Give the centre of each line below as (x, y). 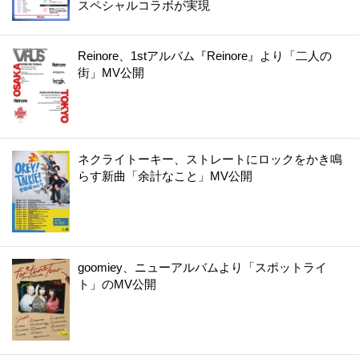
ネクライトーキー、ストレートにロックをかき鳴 (210, 159)
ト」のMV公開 (117, 284)
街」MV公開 (111, 73)
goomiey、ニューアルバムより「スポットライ (202, 267)
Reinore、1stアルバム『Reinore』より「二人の (205, 56)
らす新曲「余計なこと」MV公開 (165, 176)
